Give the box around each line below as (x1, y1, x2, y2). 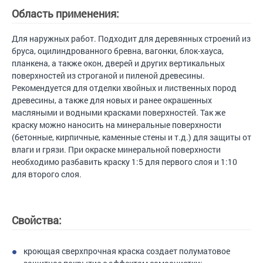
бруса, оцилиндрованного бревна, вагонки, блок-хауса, (12, 45, 224, 56)
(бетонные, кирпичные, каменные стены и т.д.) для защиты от (12, 131, 251, 143)
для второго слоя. (12, 168, 82, 180)
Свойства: (12, 213, 62, 227)
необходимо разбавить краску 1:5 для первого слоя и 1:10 (12, 156, 237, 167)
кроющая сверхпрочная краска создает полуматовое (23, 245, 230, 257)
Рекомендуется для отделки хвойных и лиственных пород (12, 82, 237, 93)
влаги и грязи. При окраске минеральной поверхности (12, 144, 221, 155)
